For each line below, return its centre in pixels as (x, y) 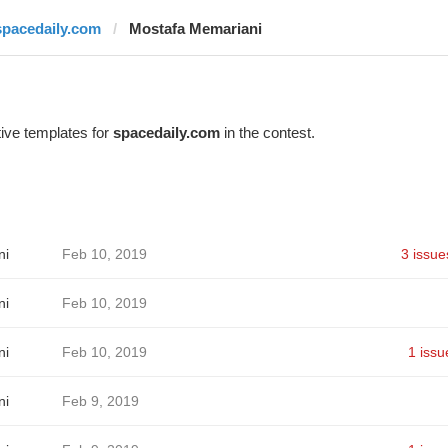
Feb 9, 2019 (100, 401)
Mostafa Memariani (195, 28)
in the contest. (267, 132)
